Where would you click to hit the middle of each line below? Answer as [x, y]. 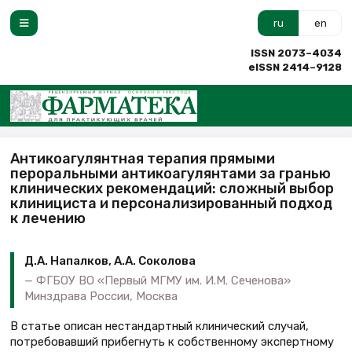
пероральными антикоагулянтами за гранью [170, 173]
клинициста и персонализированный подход [171, 203]
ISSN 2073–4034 [296, 53]
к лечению [48, 218]
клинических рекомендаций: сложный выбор [172, 188]
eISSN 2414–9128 [295, 67]
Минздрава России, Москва [101, 296]
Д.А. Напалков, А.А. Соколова [110, 261]
